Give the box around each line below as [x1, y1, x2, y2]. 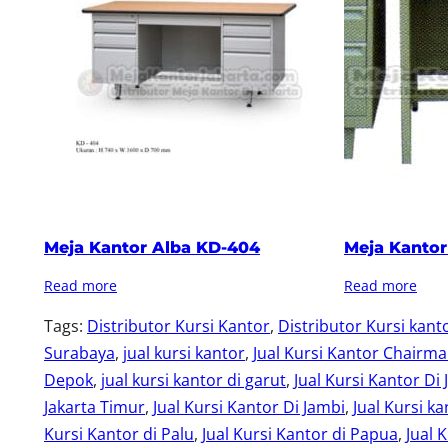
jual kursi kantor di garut [101, 368, 286, 391]
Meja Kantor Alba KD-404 [44, 237, 260, 257]
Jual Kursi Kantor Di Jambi [153, 395, 345, 418]
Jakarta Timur [44, 395, 145, 418]
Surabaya [44, 341, 115, 364]
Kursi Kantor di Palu [44, 422, 194, 445]
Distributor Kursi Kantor [87, 314, 270, 337]
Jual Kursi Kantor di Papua [202, 422, 398, 445]
